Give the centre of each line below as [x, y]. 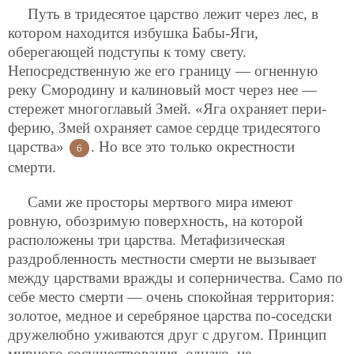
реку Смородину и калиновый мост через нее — [162, 90]
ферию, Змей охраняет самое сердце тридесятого [164, 128]
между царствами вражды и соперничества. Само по [175, 277]
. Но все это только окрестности [193, 147]
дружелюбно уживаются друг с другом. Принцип [167, 334]
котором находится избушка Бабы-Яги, [133, 33]
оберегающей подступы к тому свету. [127, 52]
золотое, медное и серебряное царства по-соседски [170, 315]
